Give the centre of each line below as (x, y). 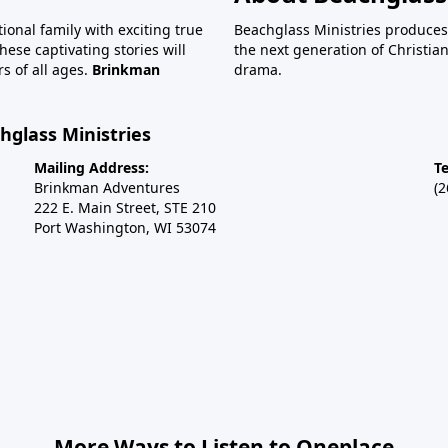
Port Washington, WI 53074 (125, 228)
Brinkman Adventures (107, 188)
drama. (258, 70)
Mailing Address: (91, 168)
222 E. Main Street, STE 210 (125, 208)
